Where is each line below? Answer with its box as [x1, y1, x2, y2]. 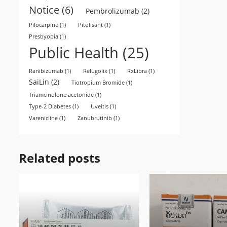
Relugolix [83, 67, 107, 74]
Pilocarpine [29, 21, 58, 28]
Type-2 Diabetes [29, 103, 71, 110]
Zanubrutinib [78, 115, 112, 122]
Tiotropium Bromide [71, 79, 125, 86]
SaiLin [29, 77, 49, 87]
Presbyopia [29, 33, 58, 40]
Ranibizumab [29, 67, 63, 74]
